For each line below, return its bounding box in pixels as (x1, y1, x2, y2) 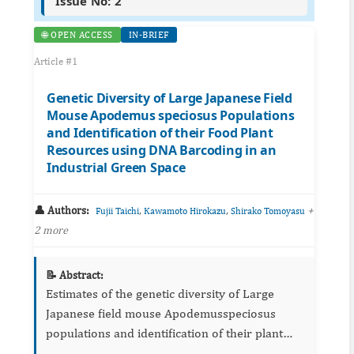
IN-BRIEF (128, 29, 169, 41)
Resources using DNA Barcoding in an (47, 141, 277, 160)
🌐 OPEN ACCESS (42, 29, 113, 41)
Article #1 (34, 55, 77, 68)
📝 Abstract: (46, 269, 104, 282)
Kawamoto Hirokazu (144, 205, 226, 217)
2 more (34, 224, 68, 237)
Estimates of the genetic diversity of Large (46, 286, 274, 302)
